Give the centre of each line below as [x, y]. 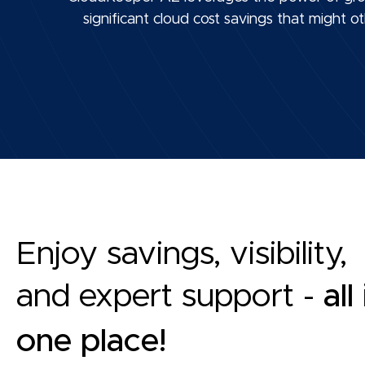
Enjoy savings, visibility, [182, 255]
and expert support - [170, 297]
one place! [91, 342]
